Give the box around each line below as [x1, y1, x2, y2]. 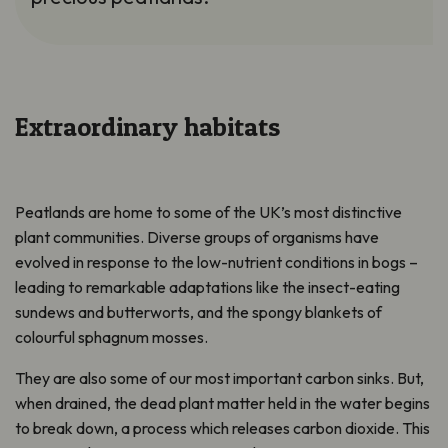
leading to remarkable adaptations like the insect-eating [15, 277, 400, 297]
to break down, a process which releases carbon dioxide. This [15, 418, 430, 438]
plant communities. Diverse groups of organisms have [15, 227, 379, 247]
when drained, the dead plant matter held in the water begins [15, 393, 430, 413]
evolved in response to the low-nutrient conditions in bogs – [15, 252, 418, 272]
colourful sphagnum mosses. [15, 327, 208, 347]
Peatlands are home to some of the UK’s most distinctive [15, 202, 402, 222]
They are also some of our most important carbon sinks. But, [15, 368, 424, 388]
